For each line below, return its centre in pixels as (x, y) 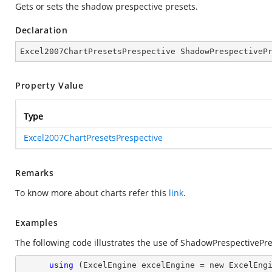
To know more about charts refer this (92, 193)
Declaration (42, 30)
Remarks (35, 173)
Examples (37, 223)
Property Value (49, 85)
